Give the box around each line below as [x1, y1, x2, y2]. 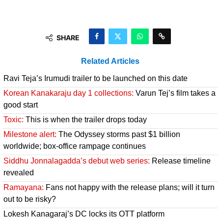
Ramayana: [3, 183, 44, 192]
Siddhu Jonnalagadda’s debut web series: [3, 157, 150, 165]
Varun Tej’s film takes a [134, 89, 216, 98]
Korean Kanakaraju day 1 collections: [3, 89, 134, 98]
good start [3, 101, 38, 110]
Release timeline [150, 157, 211, 165]
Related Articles [81, 57, 139, 66]
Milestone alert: [3, 130, 56, 139]
